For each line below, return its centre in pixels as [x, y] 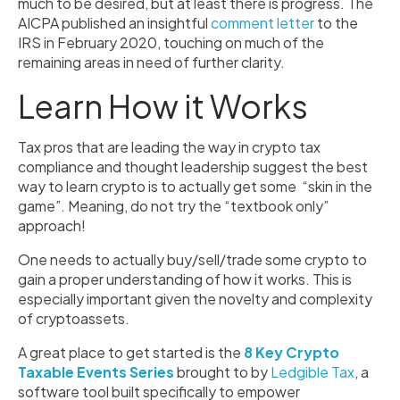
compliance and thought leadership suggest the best [193, 167]
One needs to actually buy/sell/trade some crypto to [192, 259]
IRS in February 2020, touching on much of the [171, 42]
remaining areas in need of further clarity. [151, 62]
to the [336, 23]
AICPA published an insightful [114, 23]
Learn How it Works [163, 106]
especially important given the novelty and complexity [195, 299]
